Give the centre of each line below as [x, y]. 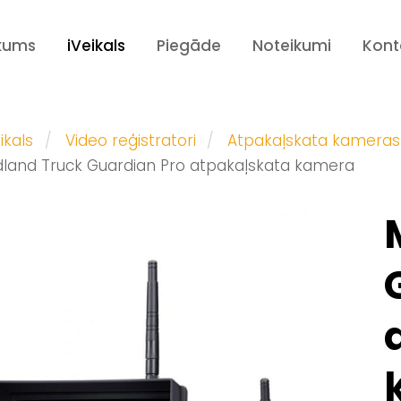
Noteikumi [291, 45]
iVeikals [96, 45]
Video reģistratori [130, 140]
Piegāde [188, 45]
